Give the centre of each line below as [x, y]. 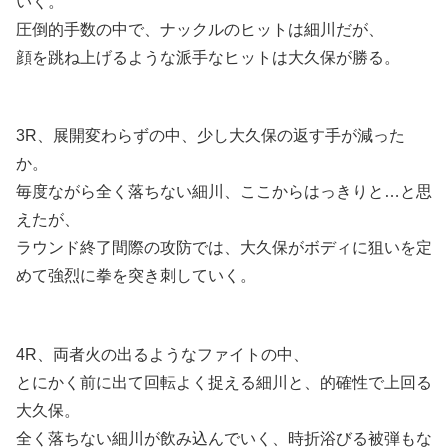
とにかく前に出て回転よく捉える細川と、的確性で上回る [224, 382]
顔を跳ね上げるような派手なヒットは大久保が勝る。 [208, 57]
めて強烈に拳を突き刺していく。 [136, 276]
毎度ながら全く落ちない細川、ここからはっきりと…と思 [224, 192]
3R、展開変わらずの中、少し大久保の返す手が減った [210, 136]
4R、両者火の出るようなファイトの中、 [162, 354]
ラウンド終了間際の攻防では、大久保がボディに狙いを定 [224, 248]
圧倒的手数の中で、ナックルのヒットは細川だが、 [200, 29]
